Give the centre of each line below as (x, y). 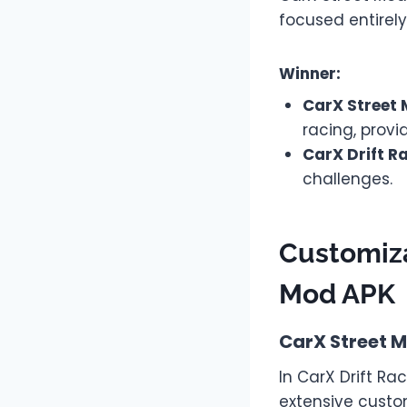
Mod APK (337, 294)
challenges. (347, 179)
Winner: (310, 73)
